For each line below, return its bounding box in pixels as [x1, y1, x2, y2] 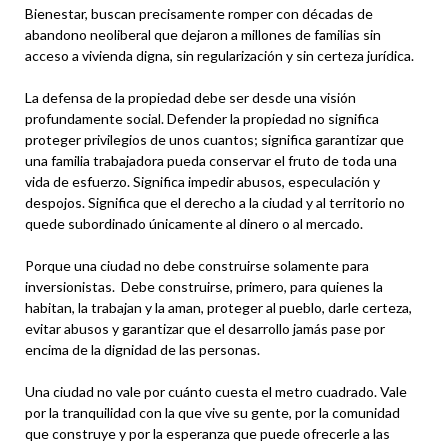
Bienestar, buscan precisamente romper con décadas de [25, 4, 373, 22]
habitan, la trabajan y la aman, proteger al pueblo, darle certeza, [25, 298, 412, 316]
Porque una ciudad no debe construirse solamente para [25, 256, 369, 274]
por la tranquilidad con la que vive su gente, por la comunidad [25, 403, 400, 421]
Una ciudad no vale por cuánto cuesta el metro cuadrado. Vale [25, 382, 407, 400]
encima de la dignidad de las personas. [25, 340, 263, 358]
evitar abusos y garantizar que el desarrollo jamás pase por [25, 319, 385, 337]
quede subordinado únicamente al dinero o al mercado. [25, 214, 363, 232]
